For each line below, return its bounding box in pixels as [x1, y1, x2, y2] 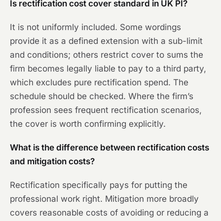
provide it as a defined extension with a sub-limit [10, 36, 203, 46]
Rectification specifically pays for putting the [10, 180, 187, 190]
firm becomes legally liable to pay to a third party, [10, 64, 206, 74]
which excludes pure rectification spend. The [10, 77, 188, 87]
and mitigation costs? [10, 156, 95, 166]
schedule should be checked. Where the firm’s [10, 91, 193, 101]
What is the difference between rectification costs [10, 143, 209, 152]
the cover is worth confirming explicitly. [10, 119, 166, 129]
